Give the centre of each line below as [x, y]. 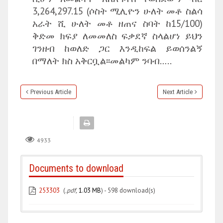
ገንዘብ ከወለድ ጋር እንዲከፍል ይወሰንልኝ [117, 48]
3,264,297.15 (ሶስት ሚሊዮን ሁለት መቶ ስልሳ [117, 11]
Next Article [178, 92]
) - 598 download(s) [128, 190]
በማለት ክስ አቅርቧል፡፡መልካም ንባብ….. [102, 60]
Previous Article [51, 92]
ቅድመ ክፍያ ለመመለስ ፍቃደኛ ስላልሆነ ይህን [117, 36]
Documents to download [76, 168]
